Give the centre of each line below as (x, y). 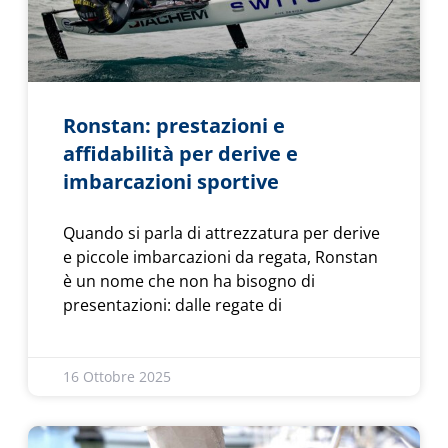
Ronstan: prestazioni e (174, 125)
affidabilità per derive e (180, 153)
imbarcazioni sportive (171, 181)
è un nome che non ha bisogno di (189, 280)
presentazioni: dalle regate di (172, 304)
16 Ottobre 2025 (117, 376)
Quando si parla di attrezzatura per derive (221, 232)
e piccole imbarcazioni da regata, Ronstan (220, 256)
